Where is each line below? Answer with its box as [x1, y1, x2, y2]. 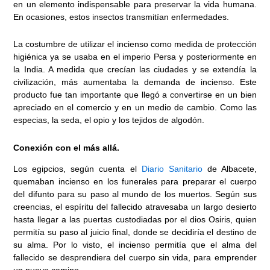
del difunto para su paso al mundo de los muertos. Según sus [13, 189, 257, 199]
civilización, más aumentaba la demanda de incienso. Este [13, 77, 257, 87]
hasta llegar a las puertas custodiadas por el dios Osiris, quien [13, 214, 257, 224]
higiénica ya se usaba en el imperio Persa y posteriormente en [13, 52, 257, 62]
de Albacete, [202, 163, 257, 174]
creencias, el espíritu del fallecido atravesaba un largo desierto [13, 201, 257, 212]
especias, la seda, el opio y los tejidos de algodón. [13, 115, 205, 125]
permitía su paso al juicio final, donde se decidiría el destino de [13, 227, 257, 237]
